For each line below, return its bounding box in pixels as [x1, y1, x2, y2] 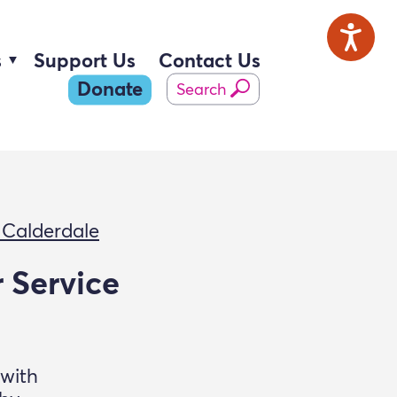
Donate [77, 80, 143, 100]
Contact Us [159, 51, 261, 72]
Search [176, 82, 226, 98]
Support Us [34, 51, 136, 72]
